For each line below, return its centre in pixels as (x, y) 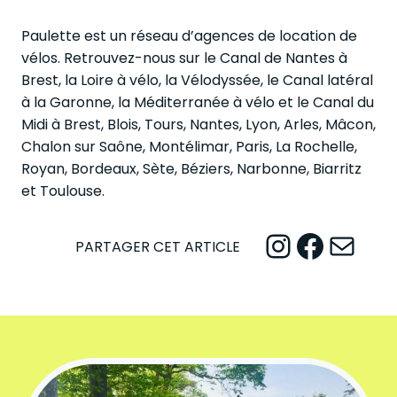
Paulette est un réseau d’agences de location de (189, 36)
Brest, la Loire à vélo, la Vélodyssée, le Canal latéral (197, 80)
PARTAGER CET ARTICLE (157, 246)
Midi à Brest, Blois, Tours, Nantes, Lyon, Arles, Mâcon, (198, 125)
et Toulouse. (63, 191)
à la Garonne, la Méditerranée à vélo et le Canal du (198, 102)
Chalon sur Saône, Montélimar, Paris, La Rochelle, (189, 147)
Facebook (301, 245)
